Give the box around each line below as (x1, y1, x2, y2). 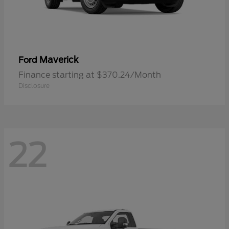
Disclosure (18, 82, 50, 90)
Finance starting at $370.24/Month (18, 70, 161, 80)
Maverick (39, 55, 78, 65)
